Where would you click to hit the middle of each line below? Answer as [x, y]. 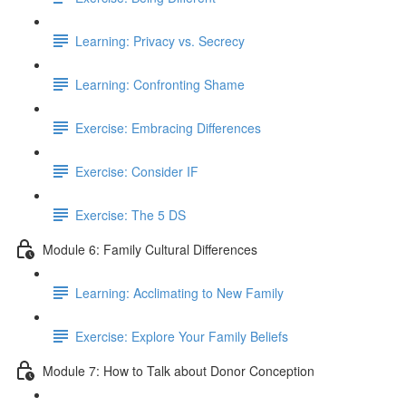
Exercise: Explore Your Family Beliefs [182, 336]
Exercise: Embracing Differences [168, 127]
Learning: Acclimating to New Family [179, 292]
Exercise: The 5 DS [130, 214]
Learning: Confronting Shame [160, 84]
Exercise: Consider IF [137, 171]
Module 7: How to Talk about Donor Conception [179, 370]
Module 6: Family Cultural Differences [150, 249]
